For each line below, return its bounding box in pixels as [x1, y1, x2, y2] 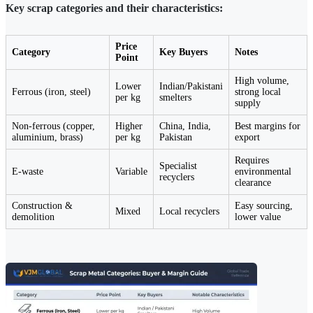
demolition [12, 212, 54, 223]
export [235, 132, 260, 143]
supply [235, 98, 261, 109]
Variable [115, 166, 147, 177]
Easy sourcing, [235, 201, 293, 212]
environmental [235, 166, 291, 177]
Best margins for [235, 121, 300, 132]
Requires [235, 155, 269, 166]
